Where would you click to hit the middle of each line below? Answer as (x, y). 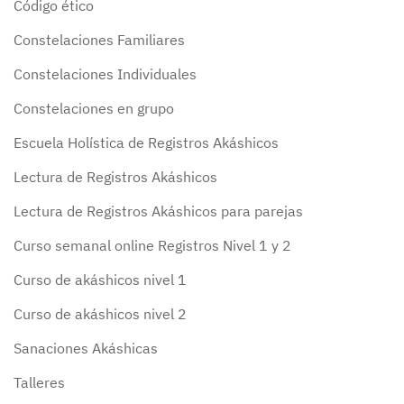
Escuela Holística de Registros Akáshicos (146, 143)
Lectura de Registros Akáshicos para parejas (158, 211)
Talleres (39, 383)
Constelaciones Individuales (105, 74)
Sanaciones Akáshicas (86, 349)
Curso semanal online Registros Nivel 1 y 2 (152, 246)
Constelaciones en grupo (94, 109)
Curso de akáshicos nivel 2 (100, 314)
